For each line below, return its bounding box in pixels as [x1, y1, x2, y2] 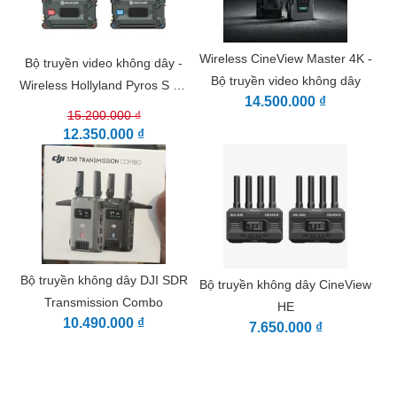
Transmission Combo [44, 295, 164, 310]
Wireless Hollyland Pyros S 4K [19, 78, 189, 93]
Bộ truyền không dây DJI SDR [19, 273, 188, 288]
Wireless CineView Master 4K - [198, 51, 372, 66]
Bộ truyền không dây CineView [199, 277, 372, 292]
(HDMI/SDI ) [69, 100, 138, 115]
